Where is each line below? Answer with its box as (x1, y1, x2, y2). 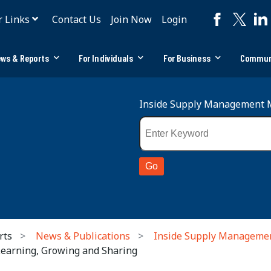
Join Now (111, 13, 152, 26)
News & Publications (36, 229, 130, 243)
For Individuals (78, 52, 134, 64)
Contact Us (52, 13, 102, 26)
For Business (163, 52, 211, 64)
